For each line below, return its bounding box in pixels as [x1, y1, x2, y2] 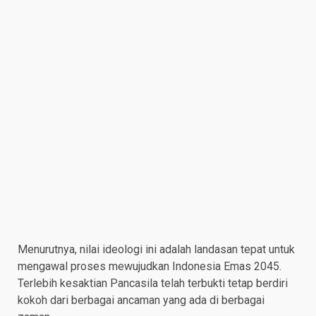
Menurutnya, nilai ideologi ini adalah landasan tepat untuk [18, 243, 295, 257]
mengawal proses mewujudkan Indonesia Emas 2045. [18, 260, 281, 274]
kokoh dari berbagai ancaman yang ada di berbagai [18, 293, 265, 308]
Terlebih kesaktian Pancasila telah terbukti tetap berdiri [18, 276, 288, 291]
